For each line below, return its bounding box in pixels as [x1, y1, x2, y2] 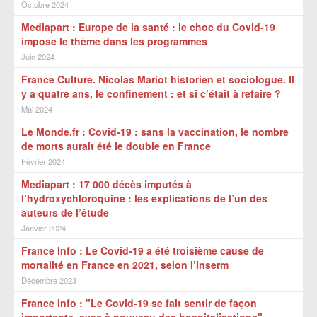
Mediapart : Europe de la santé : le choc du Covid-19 [21, 20, 275, 34]
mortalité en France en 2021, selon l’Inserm [21, 258, 229, 272]
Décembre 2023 [21, 275, 76, 286]
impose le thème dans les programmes [21, 34, 207, 48]
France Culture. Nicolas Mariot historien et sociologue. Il [21, 72, 294, 86]
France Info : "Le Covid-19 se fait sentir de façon [21, 296, 257, 310]
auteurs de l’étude [21, 205, 109, 219]
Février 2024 [21, 156, 65, 167]
